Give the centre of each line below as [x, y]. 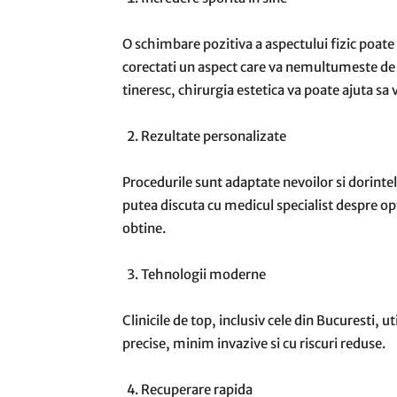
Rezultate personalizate [214, 136]
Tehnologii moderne [203, 275]
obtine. [144, 229]
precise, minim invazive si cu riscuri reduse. [254, 344]
